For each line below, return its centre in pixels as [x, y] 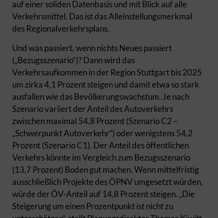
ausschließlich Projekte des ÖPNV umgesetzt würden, [108, 182]
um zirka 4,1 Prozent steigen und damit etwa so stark [106, 84]
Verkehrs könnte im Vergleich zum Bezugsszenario [101, 157]
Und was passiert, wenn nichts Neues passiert [92, 48]
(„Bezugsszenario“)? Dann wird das [73, 60]
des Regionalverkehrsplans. [62, 28]
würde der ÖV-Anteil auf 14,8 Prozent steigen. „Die [103, 194]
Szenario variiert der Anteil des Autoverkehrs [93, 109]
